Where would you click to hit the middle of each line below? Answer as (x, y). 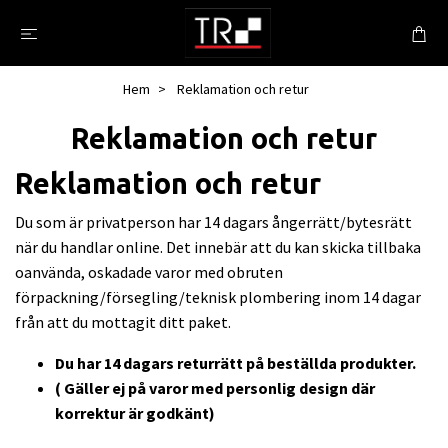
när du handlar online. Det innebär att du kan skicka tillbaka (218, 246)
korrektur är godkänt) (136, 412)
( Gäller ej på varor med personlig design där (215, 387)
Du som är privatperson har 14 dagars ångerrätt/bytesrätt (213, 221)
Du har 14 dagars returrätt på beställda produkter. (235, 362)
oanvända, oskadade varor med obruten (149, 271)
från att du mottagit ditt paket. (123, 321)
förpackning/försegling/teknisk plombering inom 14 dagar (218, 296)
